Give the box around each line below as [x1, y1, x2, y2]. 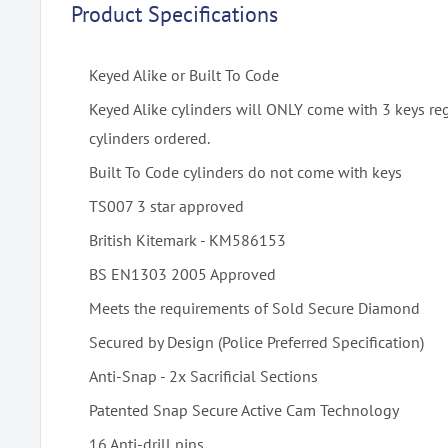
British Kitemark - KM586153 [89, 230, 286, 250]
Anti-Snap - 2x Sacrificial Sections [89, 366, 318, 386]
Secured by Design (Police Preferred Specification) [89, 332, 424, 352]
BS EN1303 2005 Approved [89, 264, 276, 284]
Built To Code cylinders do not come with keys [89, 162, 402, 182]
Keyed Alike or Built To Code [89, 65, 279, 85]
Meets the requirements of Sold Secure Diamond [89, 298, 420, 318]
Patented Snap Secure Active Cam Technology [89, 400, 399, 420]
